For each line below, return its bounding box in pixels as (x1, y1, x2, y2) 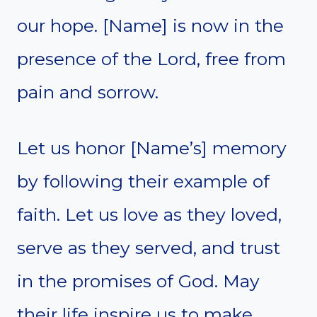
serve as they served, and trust (17, 236, 280, 258)
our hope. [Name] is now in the (17, 14, 284, 36)
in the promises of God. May (17, 270, 260, 292)
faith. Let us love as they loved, (17, 203, 282, 225)
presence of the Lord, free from (17, 47, 286, 69)
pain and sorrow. (17, 81, 158, 103)
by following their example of (17, 170, 270, 192)
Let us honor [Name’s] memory (17, 137, 287, 158)
